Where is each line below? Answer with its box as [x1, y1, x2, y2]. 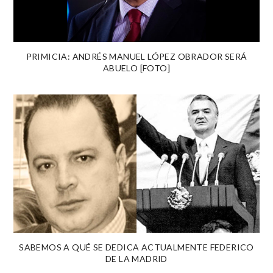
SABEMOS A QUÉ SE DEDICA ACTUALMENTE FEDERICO [19, 241, 254, 252]
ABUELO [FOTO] [102, 62, 171, 73]
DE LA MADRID [105, 253, 168, 264]
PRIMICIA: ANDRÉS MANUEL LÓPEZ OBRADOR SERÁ [26, 51, 247, 62]
